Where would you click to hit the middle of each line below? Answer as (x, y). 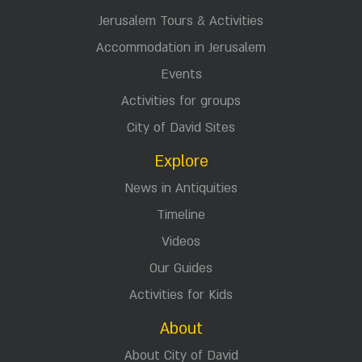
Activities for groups (181, 101)
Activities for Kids (181, 295)
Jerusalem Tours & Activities (181, 21)
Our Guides (181, 269)
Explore (181, 162)
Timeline (181, 215)
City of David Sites (181, 128)
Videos (181, 242)
